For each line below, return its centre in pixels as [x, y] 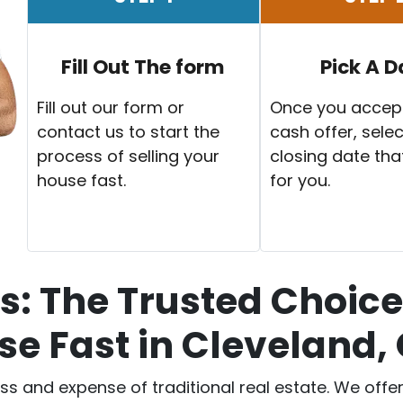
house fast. [81, 180]
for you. [300, 180]
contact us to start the [128, 131]
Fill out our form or [110, 107]
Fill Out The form [143, 67]
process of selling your [128, 156]
